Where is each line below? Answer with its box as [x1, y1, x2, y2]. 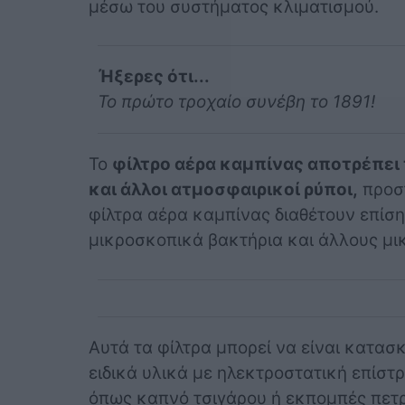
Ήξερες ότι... [97, 66, 210, 88]
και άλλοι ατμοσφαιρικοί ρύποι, [88, 179, 358, 201]
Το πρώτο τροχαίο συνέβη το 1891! [97, 91, 375, 113]
